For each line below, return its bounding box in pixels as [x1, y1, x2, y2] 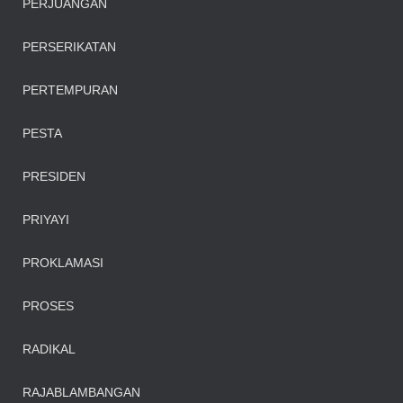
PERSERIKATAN [22, 40, 116, 54]
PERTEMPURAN [22, 83, 118, 97]
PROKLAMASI [22, 255, 103, 270]
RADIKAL [22, 342, 76, 356]
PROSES [22, 299, 74, 313]
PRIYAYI [22, 212, 69, 227]
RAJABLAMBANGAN [22, 385, 140, 399]
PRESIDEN [22, 169, 85, 184]
